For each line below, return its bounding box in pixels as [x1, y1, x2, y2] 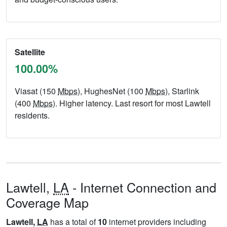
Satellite [15, 46, 45, 58]
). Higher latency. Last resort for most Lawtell [53, 97, 211, 109]
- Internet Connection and [69, 177, 216, 196]
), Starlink [165, 85, 199, 97]
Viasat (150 [15, 85, 58, 97]
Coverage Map [6, 193, 89, 211]
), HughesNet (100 [78, 85, 145, 97]
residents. [15, 109, 50, 121]
